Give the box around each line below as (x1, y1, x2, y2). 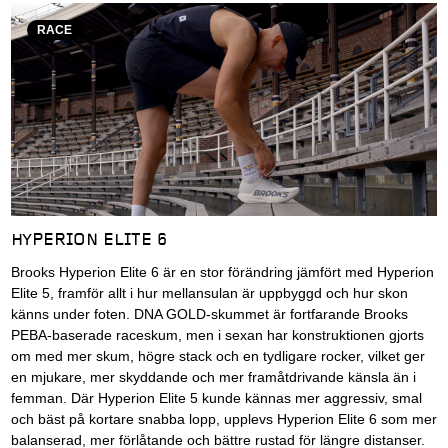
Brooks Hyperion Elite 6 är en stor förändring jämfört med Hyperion (10, 264, 434, 280)
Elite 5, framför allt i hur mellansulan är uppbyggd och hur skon (10, 285, 408, 301)
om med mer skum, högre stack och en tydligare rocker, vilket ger (10, 348, 425, 364)
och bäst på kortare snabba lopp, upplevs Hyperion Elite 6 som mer (10, 411, 437, 427)
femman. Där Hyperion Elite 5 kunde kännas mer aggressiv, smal (10, 390, 422, 406)
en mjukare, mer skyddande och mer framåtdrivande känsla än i (10, 369, 416, 385)
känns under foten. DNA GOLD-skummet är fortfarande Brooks (10, 306, 408, 322)
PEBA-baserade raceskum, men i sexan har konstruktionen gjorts (10, 327, 424, 343)
